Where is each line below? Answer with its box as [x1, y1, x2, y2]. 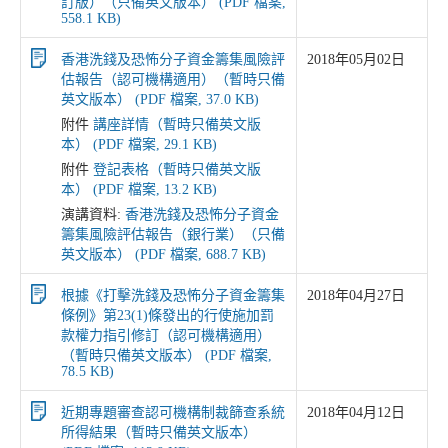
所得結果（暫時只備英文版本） [61, 425, 257, 440]
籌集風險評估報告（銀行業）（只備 [61, 227, 285, 242]
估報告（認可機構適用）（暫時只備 [61, 72, 285, 87]
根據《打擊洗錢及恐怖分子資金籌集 [61, 288, 285, 303]
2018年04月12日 [307, 405, 405, 420]
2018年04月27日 [307, 288, 405, 303]
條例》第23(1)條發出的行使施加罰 [61, 308, 274, 323]
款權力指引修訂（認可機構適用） [61, 328, 271, 343]
